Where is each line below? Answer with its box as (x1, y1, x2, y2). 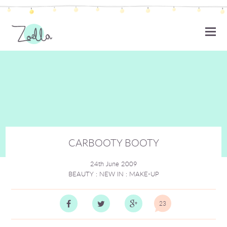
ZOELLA (57, 26, 112, 46)
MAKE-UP (129, 169, 159, 178)
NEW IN (99, 169, 124, 178)
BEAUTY (68, 169, 94, 178)
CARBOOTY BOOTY (68, 136, 159, 149)
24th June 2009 (90, 159, 137, 168)
